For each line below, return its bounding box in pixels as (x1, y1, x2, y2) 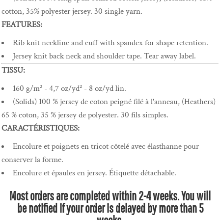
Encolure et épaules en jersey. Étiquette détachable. (13, 167, 176, 179)
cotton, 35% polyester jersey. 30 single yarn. (1, 6, 142, 17)
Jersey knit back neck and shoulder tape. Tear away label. (13, 51, 196, 62)
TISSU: (1, 65, 25, 76)
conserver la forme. (1, 154, 63, 165)
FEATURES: (1, 19, 42, 30)
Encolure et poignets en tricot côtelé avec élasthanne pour (13, 141, 199, 152)
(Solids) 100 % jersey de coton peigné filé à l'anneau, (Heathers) (13, 96, 216, 108)
